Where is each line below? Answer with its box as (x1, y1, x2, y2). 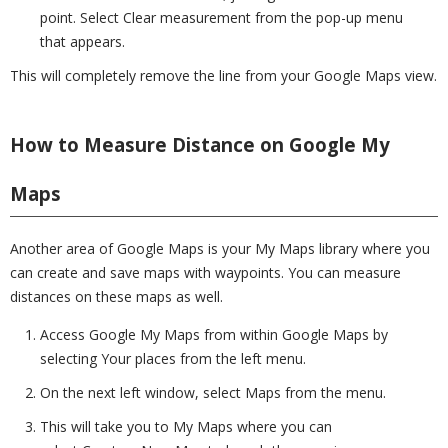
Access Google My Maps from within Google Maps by (40, 325, 388, 344)
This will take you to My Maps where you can (40, 417, 332, 436)
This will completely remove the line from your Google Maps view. (10, 66, 437, 85)
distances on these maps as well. (10, 287, 223, 306)
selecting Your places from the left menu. (40, 349, 306, 368)
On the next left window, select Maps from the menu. (40, 383, 386, 402)
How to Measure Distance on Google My (10, 132, 390, 157)
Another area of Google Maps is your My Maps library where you (10, 239, 430, 258)
